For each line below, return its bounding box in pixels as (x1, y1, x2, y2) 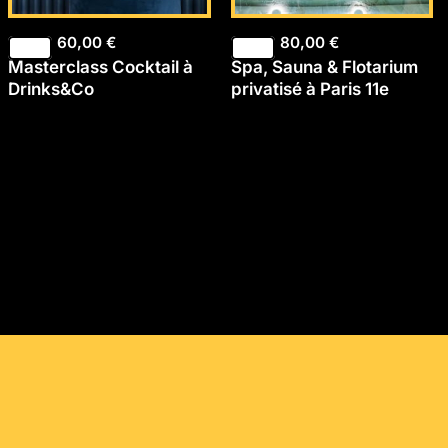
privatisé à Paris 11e (230, 78, 389, 99)
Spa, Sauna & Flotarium (230, 56, 418, 77)
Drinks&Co (8, 78, 95, 99)
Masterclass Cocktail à (8, 56, 194, 77)
